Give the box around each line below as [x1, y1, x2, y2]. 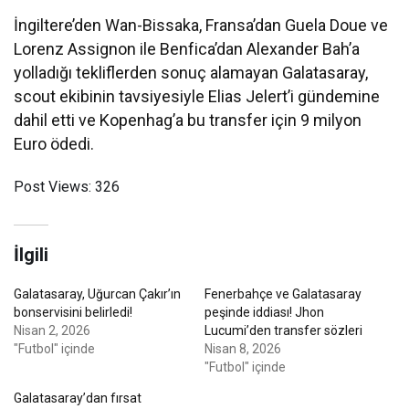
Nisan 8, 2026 [204, 341, 282, 356]
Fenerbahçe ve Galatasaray [204, 286, 362, 301]
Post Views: [14, 177, 91, 195]
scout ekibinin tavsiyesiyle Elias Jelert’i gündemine [14, 86, 381, 106]
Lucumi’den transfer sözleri [204, 322, 363, 338]
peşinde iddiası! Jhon [204, 304, 325, 320]
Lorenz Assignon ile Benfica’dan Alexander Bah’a [14, 38, 361, 58]
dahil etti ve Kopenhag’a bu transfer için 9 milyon [14, 110, 362, 130]
